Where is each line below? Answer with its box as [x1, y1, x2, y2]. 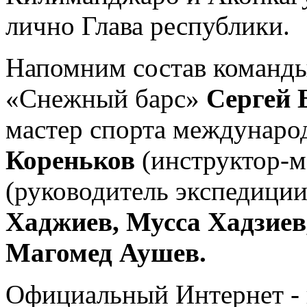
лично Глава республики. [5, 10, 290, 40]
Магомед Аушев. [5, 237, 206, 267]
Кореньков [5, 145, 142, 175]
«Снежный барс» [5, 83, 206, 113]
